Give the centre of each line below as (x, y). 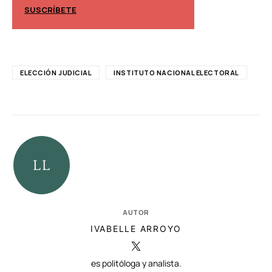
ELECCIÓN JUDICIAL (56, 72)
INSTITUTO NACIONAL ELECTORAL (176, 72)
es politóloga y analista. (136, 263)
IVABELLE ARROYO (136, 228)
